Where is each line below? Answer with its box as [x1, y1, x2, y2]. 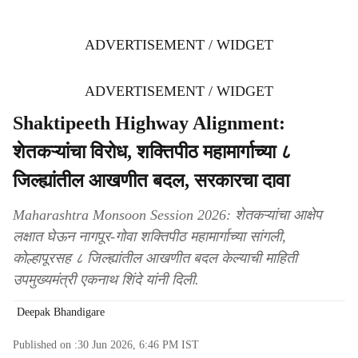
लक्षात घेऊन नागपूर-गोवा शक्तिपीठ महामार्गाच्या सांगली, [13, 229, 286, 245]
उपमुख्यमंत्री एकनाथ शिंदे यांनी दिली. [13, 272, 199, 288]
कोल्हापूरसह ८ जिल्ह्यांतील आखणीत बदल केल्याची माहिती [13, 250, 297, 266]
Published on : [13, 339, 78, 351]
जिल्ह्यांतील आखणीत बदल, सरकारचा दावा [13, 170, 289, 191]
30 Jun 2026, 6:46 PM [78, 339, 178, 351]
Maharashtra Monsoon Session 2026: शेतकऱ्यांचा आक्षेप [13, 207, 322, 223]
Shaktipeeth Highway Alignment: [13, 113, 285, 133]
